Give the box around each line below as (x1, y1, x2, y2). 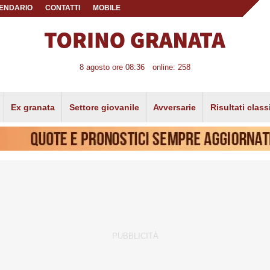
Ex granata (11, 102, 55, 112)
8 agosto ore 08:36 (80, 63, 145, 72)
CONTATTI (45, 4, 81, 11)
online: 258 (152, 63, 190, 72)
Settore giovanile (69, 102, 139, 112)
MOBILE (92, 4, 121, 11)
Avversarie (153, 102, 196, 112)
